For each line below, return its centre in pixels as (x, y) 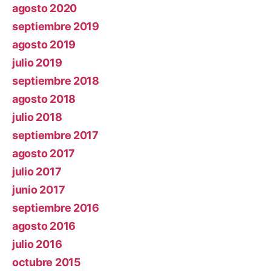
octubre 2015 (47, 262)
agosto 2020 (45, 8)
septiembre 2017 (55, 135)
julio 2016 (37, 244)
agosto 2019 (44, 44)
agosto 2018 (44, 99)
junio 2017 (39, 189)
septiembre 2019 (56, 26)
